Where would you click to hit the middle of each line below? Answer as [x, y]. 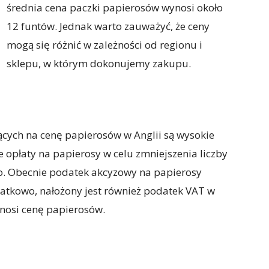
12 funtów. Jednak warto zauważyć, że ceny [108, 26]
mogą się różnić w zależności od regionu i [104, 45]
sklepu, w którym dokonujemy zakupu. [99, 63]
